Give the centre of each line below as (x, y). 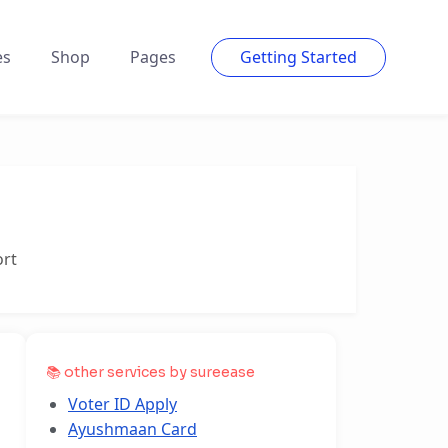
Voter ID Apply (122, 404)
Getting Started (298, 56)
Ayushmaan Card (132, 429)
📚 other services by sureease (150, 372)
